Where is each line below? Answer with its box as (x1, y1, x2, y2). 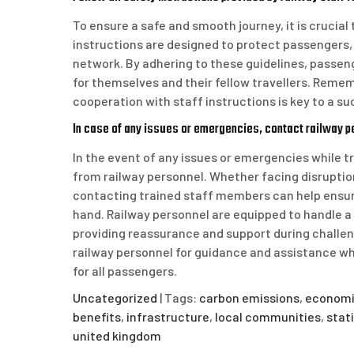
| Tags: (160, 290, 199, 305)
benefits (73, 309, 121, 324)
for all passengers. (73, 263, 177, 278)
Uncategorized (73, 290, 157, 305)
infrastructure (126, 309, 209, 324)
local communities (215, 309, 321, 324)
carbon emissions (199, 290, 299, 305)
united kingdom (73, 328, 161, 343)
